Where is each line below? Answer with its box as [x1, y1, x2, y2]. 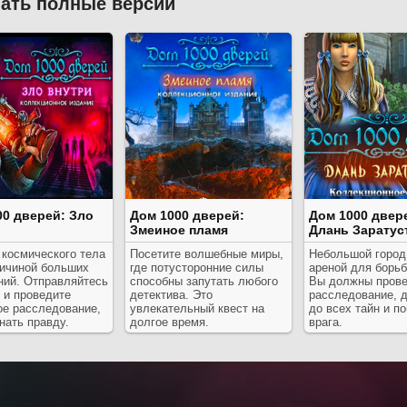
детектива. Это [130, 288, 213, 302]
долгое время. [130, 315, 209, 329]
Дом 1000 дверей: [130, 208, 244, 223]
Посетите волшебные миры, [130, 247, 283, 261]
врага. [309, 315, 342, 329]
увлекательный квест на [130, 302, 264, 315]
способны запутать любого [130, 274, 278, 288]
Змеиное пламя [130, 223, 228, 237]
